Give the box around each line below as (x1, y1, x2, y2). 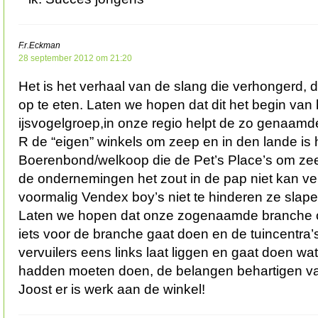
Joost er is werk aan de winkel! (18, 281, 205, 297)
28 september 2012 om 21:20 (18, 53, 132, 63)
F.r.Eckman (18, 40, 60, 50)
